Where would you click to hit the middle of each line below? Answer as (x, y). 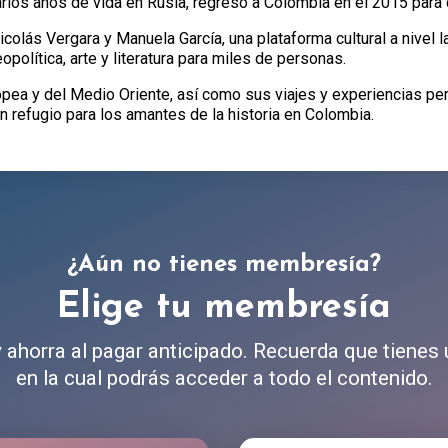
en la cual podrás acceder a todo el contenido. (224, 378)
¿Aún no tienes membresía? (224, 265)
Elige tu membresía (224, 308)
